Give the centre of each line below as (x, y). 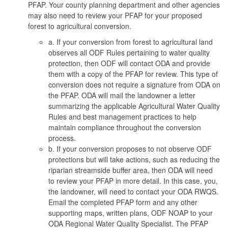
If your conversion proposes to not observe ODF (134, 148)
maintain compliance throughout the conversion (125, 127)
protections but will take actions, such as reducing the (134, 159)
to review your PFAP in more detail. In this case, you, (133, 180)
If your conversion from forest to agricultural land (135, 41)
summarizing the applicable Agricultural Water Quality (134, 106)
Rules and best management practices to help (122, 116)
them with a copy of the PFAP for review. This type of (133, 74)
